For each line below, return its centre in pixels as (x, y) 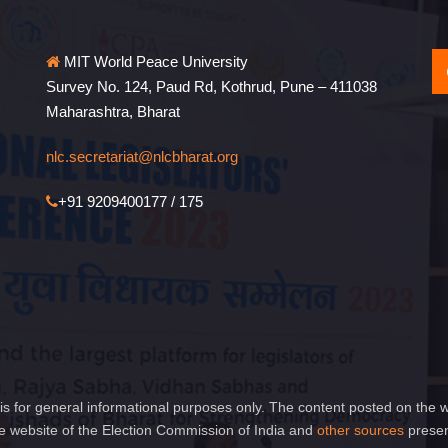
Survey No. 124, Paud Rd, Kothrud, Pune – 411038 (211, 86)
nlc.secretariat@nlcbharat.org (141, 156)
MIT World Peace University (153, 61)
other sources (360, 430)
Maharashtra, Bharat (112, 111)
